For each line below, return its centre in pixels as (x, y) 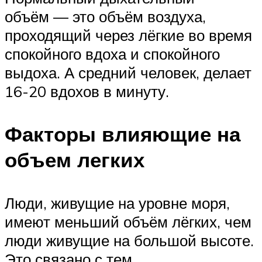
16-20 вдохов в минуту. (87, 92)
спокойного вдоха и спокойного (112, 54)
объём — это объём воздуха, (105, 17)
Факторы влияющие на (123, 134)
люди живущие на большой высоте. (129, 240)
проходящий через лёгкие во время (128, 35)
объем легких (75, 160)
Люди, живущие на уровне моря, (117, 203)
